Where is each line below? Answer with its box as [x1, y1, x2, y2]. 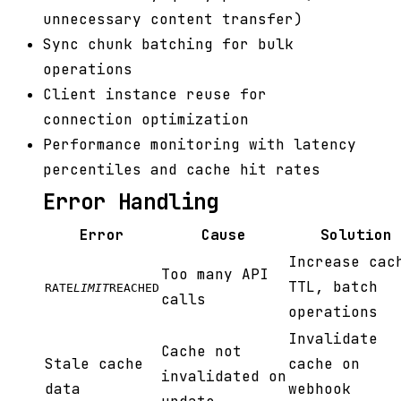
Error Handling [43, 188, 218, 217]
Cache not [161, 342, 242, 362]
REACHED [109, 281, 159, 295]
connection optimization [43, 110, 249, 130]
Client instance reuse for [43, 85, 267, 105]
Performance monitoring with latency [43, 135, 356, 155]
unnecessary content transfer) [43, 10, 303, 30]
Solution [320, 226, 392, 245]
